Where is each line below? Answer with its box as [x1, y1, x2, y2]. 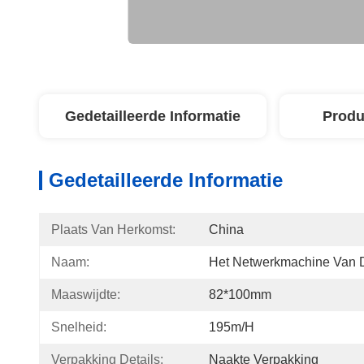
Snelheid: [51, 320, 106, 334]
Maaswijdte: [51, 288, 120, 301]
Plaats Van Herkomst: [51, 223, 175, 236]
